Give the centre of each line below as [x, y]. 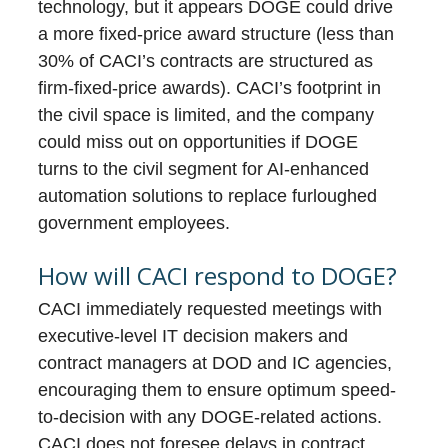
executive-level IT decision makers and [193, 336]
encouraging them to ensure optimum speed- [217, 390]
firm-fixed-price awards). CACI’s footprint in [210, 88]
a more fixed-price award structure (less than [216, 34]
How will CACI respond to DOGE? [218, 276]
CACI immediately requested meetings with [210, 309]
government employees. [134, 223]
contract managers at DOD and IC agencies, [215, 363]
